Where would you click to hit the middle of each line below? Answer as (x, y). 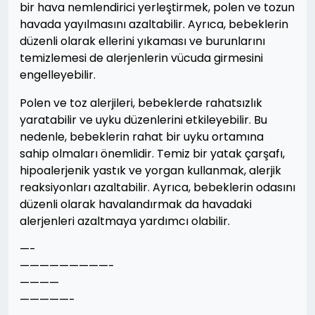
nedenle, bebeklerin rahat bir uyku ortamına (142, 137)
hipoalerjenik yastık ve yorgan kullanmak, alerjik (150, 171)
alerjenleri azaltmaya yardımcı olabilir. (125, 221)
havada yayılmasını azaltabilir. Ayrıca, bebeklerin (154, 24)
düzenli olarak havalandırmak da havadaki (136, 204)
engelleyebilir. (58, 75)
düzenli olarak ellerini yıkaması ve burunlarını (142, 41)
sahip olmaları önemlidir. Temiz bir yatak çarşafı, (152, 154)
